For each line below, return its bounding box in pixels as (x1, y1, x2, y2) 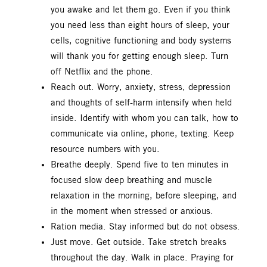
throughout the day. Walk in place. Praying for (51, 253, 234, 263)
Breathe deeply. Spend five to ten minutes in (51, 160, 228, 170)
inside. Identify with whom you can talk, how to (51, 113, 238, 123)
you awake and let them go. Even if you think (51, 5, 231, 15)
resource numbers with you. (51, 144, 160, 154)
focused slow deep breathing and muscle (51, 175, 212, 185)
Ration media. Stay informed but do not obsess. (51, 222, 240, 232)
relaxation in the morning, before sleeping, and (51, 191, 237, 201)
